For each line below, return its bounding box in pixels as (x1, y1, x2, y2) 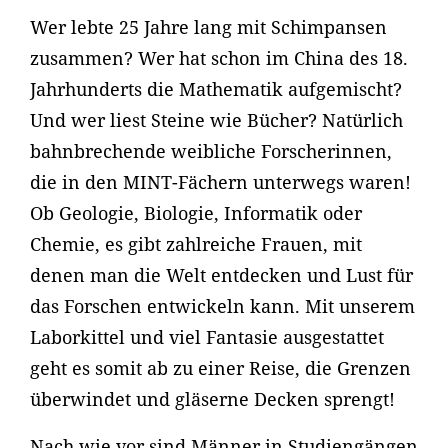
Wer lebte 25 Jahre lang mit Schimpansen (30, 15, 387, 40)
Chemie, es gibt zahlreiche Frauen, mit (30, 232, 362, 257)
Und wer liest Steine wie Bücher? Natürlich (30, 108, 403, 133)
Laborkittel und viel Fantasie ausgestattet (30, 325, 384, 350)
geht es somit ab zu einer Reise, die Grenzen (30, 356, 411, 381)
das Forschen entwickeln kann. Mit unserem (30, 294, 415, 319)
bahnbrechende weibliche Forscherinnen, (30, 139, 392, 164)
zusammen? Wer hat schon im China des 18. (30, 46, 408, 71)
